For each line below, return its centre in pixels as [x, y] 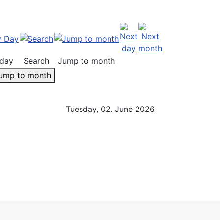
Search [36, 61]
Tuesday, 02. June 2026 [110, 109]
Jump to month [86, 61]
